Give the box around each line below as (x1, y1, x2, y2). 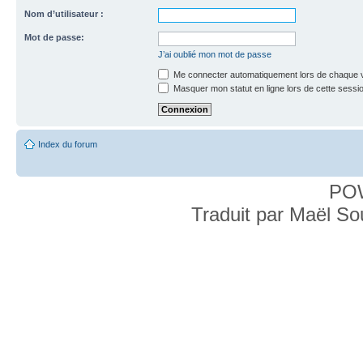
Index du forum (38, 139, 97, 150)
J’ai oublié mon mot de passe (158, 49, 271, 59)
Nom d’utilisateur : (24, 9, 104, 19)
